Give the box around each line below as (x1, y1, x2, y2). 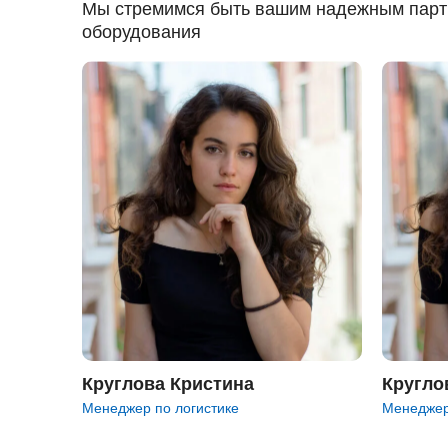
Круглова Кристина (82, 374, 254, 394)
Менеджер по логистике (82, 400, 239, 416)
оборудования (82, 22, 201, 42)
